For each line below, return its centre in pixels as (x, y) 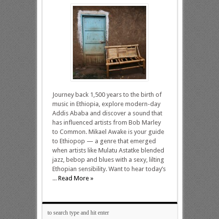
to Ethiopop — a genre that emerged (104, 141)
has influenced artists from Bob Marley (106, 122)
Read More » (76, 178)
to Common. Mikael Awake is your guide (108, 132)
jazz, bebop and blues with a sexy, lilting (108, 160)
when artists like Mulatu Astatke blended (108, 150)
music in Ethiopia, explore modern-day (106, 104)
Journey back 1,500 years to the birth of (107, 95)
